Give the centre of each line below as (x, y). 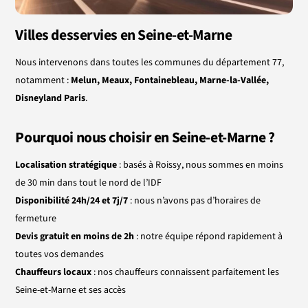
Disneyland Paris (51, 98)
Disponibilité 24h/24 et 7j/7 (72, 200)
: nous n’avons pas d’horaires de (195, 200)
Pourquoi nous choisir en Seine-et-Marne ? (145, 137)
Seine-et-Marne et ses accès (71, 290)
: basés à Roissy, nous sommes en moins (200, 165)
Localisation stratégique (66, 165)
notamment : (43, 80)
